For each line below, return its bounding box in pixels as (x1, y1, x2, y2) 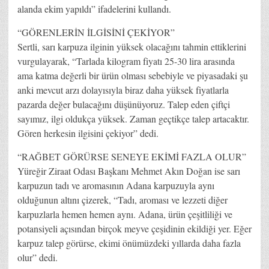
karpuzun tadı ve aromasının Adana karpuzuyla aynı (17, 178, 214, 192)
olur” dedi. (17, 250, 58, 264)
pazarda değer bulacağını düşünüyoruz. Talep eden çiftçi (17, 97, 230, 110)
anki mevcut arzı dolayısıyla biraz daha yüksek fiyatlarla (17, 83, 229, 96)
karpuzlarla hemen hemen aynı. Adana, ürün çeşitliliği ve (17, 207, 232, 220)
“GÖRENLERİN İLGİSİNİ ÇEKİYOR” (17, 25, 175, 38)
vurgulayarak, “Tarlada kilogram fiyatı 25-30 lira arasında (17, 54, 235, 67)
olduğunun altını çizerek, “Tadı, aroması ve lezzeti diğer (17, 193, 228, 206)
